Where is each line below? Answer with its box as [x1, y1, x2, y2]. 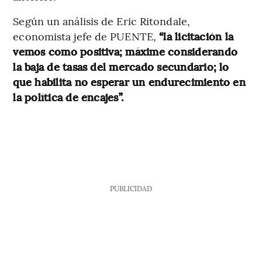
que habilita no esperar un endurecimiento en [13, 74, 246, 89]
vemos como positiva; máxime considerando [13, 43, 237, 58]
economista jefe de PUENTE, [13, 28, 160, 43]
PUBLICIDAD [109, 183, 152, 193]
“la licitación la [159, 28, 234, 43]
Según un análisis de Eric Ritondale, [13, 13, 190, 28]
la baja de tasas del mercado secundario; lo [13, 58, 229, 74]
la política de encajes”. [13, 89, 124, 104]
